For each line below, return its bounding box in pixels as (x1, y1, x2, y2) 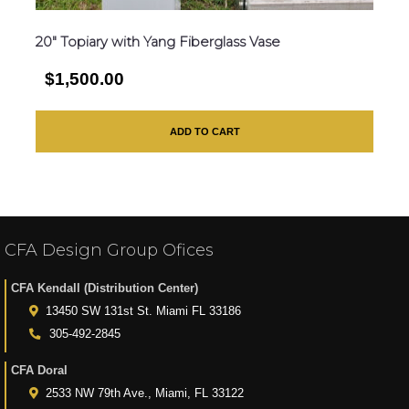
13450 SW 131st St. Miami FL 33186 (46, 305, 241, 318)
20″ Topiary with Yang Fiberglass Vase (36, 33, 280, 50)
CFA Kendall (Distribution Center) (11, 281, 198, 295)
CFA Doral (11, 363, 68, 377)
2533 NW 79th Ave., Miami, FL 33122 (46, 387, 244, 400)
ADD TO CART (169, 125, 240, 137)
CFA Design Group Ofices (5, 240, 214, 260)
